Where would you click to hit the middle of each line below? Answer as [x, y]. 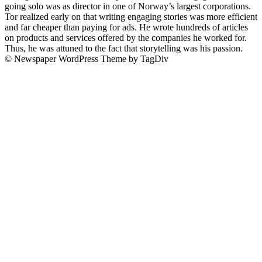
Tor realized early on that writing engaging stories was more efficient [131, 17]
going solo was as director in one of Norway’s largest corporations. [128, 6]
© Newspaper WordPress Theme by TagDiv [87, 59]
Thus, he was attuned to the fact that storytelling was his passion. [124, 49]
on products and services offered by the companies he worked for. [126, 38]
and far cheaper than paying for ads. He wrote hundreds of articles [126, 27]
